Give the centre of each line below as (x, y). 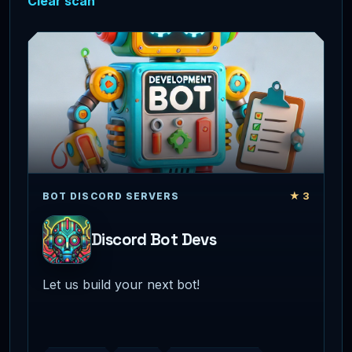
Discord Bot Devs (154, 239)
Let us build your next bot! (121, 284)
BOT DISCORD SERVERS (111, 196)
